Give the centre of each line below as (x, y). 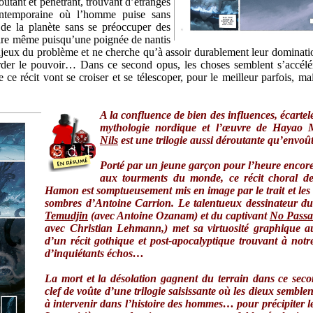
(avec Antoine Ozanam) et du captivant (179, 216)
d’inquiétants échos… (94, 254)
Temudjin (66, 216)
